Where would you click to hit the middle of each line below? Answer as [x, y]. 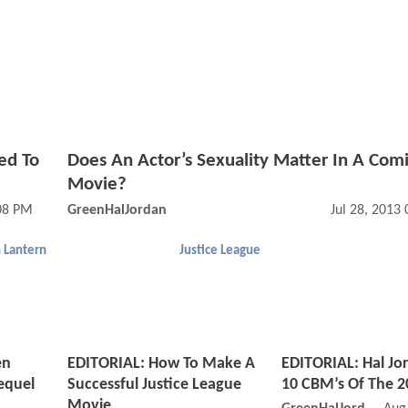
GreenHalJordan [117, 211]
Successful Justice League [154, 385]
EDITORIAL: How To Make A [161, 364]
